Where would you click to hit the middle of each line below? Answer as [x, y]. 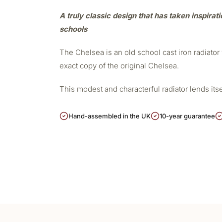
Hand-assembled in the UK [110, 116]
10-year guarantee [187, 116]
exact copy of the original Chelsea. [119, 66]
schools [73, 29]
